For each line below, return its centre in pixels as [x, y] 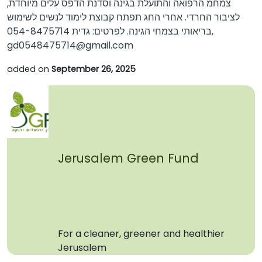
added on [28, 69]
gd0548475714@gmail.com [70, 45]
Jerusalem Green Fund [128, 158]
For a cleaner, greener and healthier [141, 233]
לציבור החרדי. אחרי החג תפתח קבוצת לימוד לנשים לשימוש [123, 17]
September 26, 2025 [94, 69]
